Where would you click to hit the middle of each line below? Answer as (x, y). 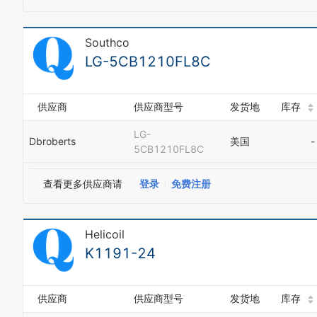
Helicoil (105, 234)
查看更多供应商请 (83, 183)
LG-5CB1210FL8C (148, 62)
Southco (107, 42)
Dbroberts (52, 141)
